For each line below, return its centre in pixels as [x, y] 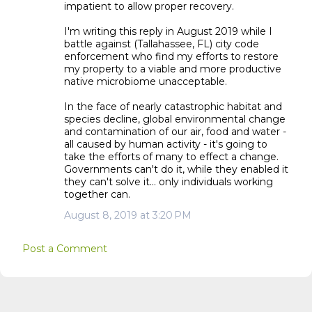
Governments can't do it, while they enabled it [176, 169]
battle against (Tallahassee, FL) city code [162, 44]
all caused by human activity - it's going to [166, 144]
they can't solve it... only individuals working [169, 182]
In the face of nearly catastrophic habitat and [173, 107]
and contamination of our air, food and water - [175, 132]
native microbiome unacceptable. [146, 81]
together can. [97, 194]
